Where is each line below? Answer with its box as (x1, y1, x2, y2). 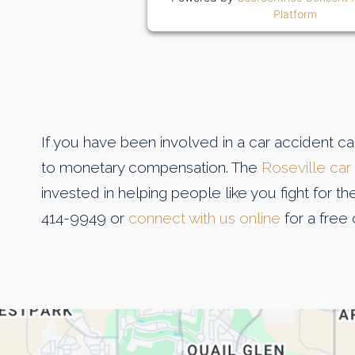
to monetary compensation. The (41, 158, 261, 177)
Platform (273, 6, 317, 21)
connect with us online (128, 209, 281, 227)
